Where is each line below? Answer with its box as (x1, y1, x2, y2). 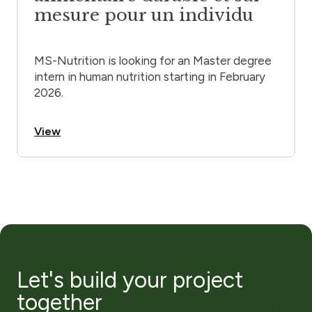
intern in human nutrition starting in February (34, 70, 265, 84)
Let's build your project (17, 267, 243, 294)
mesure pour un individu (34, 5, 253, 26)
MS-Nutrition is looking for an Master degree (34, 54, 272, 68)
